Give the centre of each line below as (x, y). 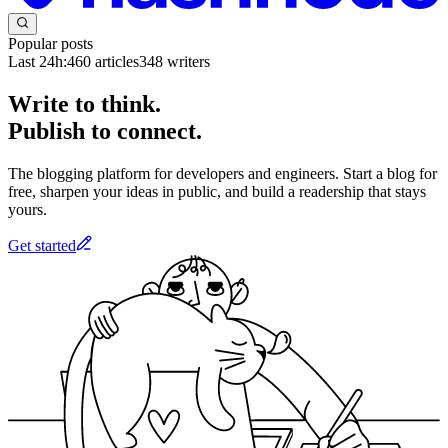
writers (186, 62)
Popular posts (50, 44)
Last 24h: (37, 62)
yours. (27, 209)
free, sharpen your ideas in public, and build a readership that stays (217, 191)
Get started (42, 245)
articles (115, 62)
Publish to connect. (105, 131)
